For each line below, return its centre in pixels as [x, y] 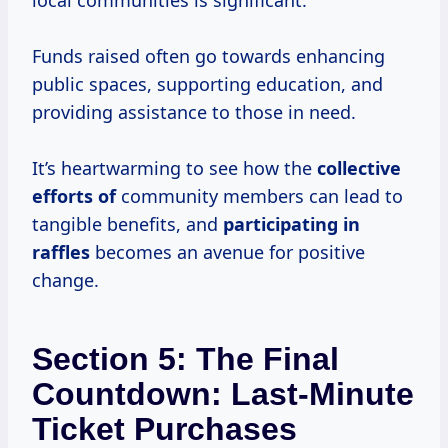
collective [359, 168]
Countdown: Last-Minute [223, 394]
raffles [61, 252]
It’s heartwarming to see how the [174, 168]
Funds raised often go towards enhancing [208, 56]
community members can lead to [259, 196]
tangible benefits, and [127, 224]
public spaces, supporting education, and [207, 84]
